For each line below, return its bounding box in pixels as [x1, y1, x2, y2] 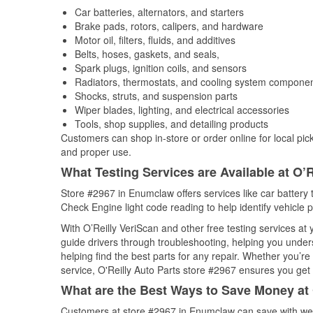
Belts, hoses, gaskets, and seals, [75, 47, 219, 61]
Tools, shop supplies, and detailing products [75, 117, 268, 131]
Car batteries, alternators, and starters [75, 5, 244, 19]
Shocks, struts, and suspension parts [75, 89, 238, 103]
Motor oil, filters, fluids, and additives [75, 33, 235, 47]
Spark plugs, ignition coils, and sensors [75, 61, 247, 75]
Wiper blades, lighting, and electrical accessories [75, 103, 289, 117]
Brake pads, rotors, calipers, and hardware [75, 19, 263, 33]
